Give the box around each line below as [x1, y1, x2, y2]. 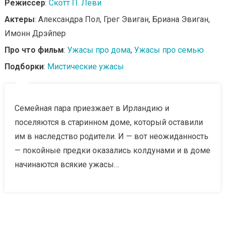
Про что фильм [4, 45, 64, 55]
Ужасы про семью [134, 45, 204, 55]
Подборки [4, 61, 44, 71]
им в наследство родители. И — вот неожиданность [14, 131, 208, 141]
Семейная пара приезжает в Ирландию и [14, 103, 169, 113]
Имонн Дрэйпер [4, 28, 66, 38]
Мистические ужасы [47, 61, 124, 71]
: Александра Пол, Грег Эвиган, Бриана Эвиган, [34, 14, 210, 24]
